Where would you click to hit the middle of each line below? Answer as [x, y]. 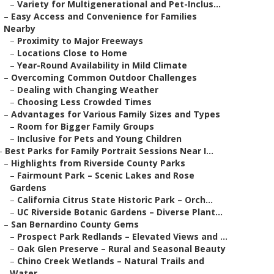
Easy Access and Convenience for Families [104, 16]
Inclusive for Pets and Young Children [99, 139]
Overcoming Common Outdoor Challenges [104, 77]
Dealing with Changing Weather [88, 90]
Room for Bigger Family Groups [86, 126]
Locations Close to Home [72, 53]
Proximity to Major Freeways [80, 41]
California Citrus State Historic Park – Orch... [115, 200]
